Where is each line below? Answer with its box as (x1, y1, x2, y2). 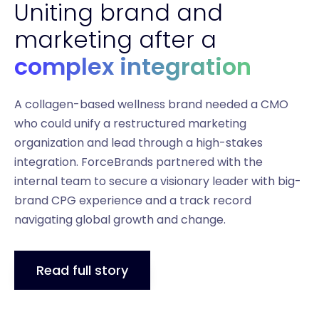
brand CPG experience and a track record (14, 192, 251, 209)
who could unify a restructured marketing (14, 115, 246, 132)
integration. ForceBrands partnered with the (14, 154, 263, 171)
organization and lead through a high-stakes (14, 135, 263, 152)
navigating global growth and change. (14, 211, 226, 229)
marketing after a (14, 23, 216, 56)
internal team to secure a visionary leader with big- (14, 173, 301, 190)
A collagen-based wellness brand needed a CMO (14, 96, 288, 113)
